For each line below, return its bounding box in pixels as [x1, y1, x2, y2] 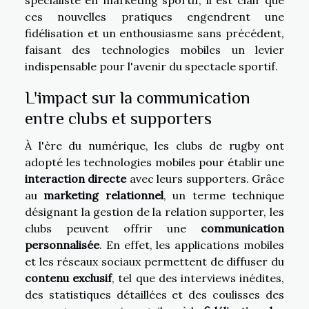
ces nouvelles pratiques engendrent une [25, 9, 284, 23]
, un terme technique [163, 188, 285, 202]
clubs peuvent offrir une [25, 221, 201, 235]
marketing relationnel [43, 188, 163, 202]
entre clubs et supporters [25, 108, 212, 128]
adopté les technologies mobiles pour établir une [25, 154, 284, 169]
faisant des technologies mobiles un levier [25, 42, 284, 57]
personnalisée [25, 237, 99, 252]
